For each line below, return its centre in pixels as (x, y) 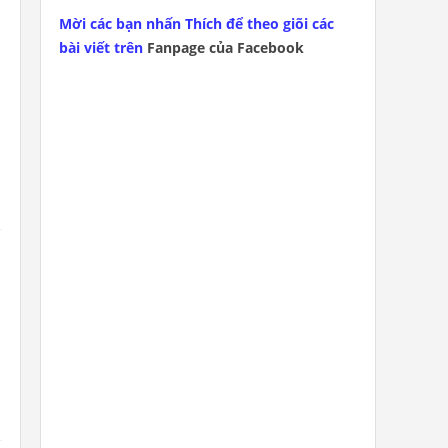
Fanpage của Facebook (225, 48)
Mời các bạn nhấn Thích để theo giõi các (196, 24)
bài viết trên (103, 48)
